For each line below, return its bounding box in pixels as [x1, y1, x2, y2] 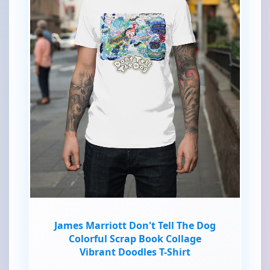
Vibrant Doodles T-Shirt [80, 245, 190, 259]
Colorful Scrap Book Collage [69, 232, 201, 246]
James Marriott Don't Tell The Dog [54, 219, 216, 233]
